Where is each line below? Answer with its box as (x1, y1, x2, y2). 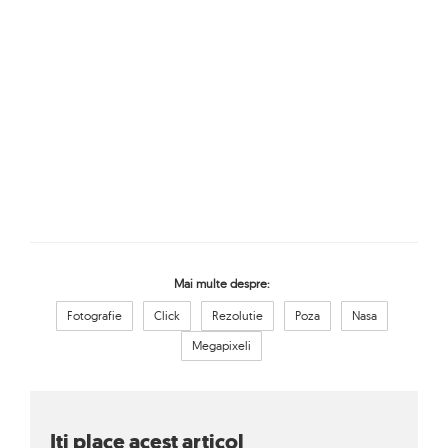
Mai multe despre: (173, 276, 270, 292)
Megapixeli (192, 338, 251, 354)
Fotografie (66, 308, 122, 324)
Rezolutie (211, 308, 263, 324)
